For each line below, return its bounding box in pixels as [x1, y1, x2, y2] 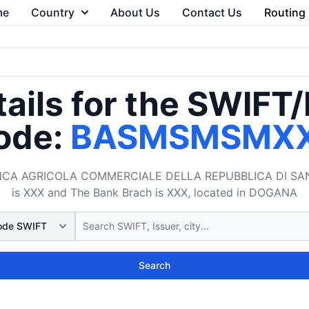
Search [139, 259, 170, 271]
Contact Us [181, 6, 242, 19]
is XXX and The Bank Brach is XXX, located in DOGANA [12, 186, 297, 199]
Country [30, 6, 74, 19]
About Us [110, 6, 160, 19]
